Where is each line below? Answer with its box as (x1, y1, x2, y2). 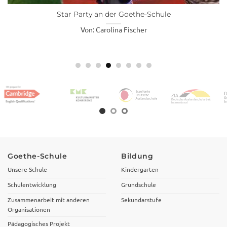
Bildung (121, 152, 154, 161)
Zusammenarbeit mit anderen (8, 196, 90, 204)
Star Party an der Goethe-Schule (56, 10, 171, 19)
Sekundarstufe (121, 196, 162, 204)
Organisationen (8, 205, 50, 214)
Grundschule (121, 180, 156, 189)
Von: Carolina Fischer (80, 24, 147, 34)
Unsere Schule (8, 165, 47, 174)
